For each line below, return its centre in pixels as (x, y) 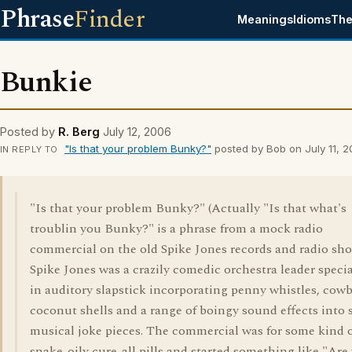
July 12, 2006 (137, 132)
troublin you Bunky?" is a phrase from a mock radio (176, 229)
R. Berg (79, 132)
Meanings (266, 19)
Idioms (312, 19)
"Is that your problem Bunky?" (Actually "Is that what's (188, 208)
